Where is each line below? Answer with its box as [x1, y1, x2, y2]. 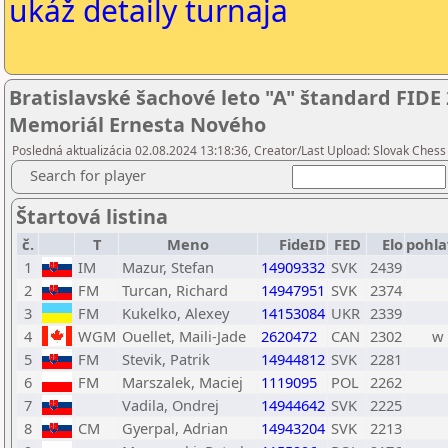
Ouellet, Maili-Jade [122, 326, 246, 346]
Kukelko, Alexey [122, 303, 229, 323]
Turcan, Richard [122, 280, 228, 300]
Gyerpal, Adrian [122, 418, 228, 438]
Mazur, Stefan [122, 257, 214, 277]
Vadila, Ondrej [122, 395, 219, 415]
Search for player [30, 165, 146, 185]
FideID [279, 234, 326, 254]
